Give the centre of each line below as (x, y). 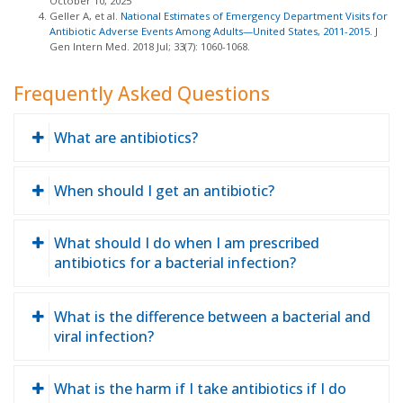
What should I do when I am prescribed (186, 243)
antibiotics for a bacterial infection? (175, 263)
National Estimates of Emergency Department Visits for (254, 15)
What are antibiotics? (125, 137)
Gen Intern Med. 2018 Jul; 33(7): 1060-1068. (150, 46)
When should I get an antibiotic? (164, 190)
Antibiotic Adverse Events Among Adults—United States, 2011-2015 (210, 31)
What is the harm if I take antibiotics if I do (200, 389)
